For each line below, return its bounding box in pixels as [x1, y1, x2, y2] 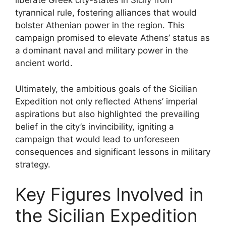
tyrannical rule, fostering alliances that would [15, 8, 197, 18]
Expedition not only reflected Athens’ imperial [15, 96, 198, 106]
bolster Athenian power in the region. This [15, 20, 185, 30]
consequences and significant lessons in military [15, 146, 210, 157]
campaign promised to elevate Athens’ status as [15, 33, 210, 43]
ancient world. [15, 58, 73, 68]
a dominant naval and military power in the [15, 45, 188, 55]
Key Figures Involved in [15, 184, 203, 205]
